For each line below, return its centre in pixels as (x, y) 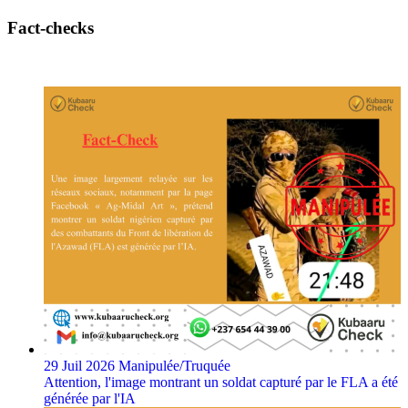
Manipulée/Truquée (174, 365)
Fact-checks (51, 28)
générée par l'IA (90, 398)
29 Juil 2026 (81, 365)
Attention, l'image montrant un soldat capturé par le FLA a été (221, 382)
